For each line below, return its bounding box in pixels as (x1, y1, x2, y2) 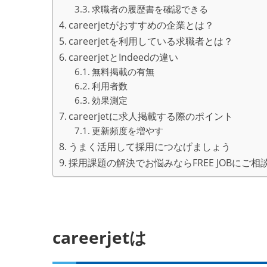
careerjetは (52, 226, 147, 249)
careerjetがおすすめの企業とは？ (69, 18, 215, 32)
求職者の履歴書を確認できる (91, 3, 208, 15)
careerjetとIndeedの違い (69, 51, 179, 64)
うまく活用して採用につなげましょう (69, 140, 231, 154)
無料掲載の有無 (91, 66, 154, 78)
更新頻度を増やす (91, 125, 163, 137)
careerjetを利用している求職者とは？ (69, 35, 234, 48)
